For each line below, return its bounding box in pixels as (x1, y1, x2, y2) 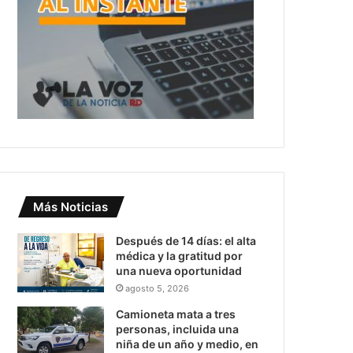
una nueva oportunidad (116, 264, 243, 277)
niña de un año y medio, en (116, 337, 259, 351)
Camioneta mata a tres (116, 307, 236, 321)
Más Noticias (33, 199, 109, 214)
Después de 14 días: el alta (116, 234, 257, 247)
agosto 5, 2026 (125, 283, 190, 294)
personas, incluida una (116, 322, 240, 336)
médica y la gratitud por (116, 249, 243, 262)
